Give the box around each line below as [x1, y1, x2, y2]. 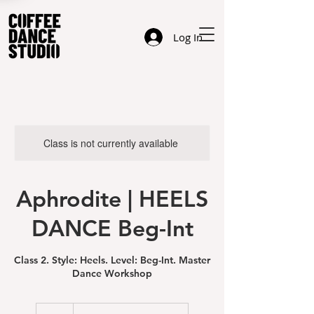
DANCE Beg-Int [31, 214, 193, 242]
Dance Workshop [72, 267, 152, 280]
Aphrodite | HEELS [16, 184, 208, 212]
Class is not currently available [43, 136, 178, 150]
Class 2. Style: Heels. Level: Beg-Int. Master [14, 254, 210, 266]
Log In [172, 30, 203, 44]
